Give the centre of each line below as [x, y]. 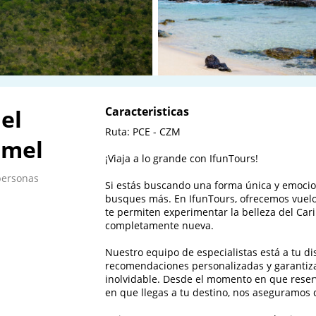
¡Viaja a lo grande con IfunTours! [181, 158]
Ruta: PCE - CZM [144, 132]
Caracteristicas [147, 111]
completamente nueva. [159, 225]
